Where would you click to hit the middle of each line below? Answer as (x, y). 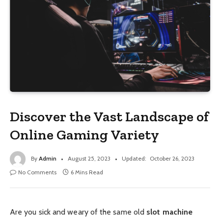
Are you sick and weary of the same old (78, 212)
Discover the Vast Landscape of (110, 116)
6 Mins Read (87, 172)
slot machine (170, 212)
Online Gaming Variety (85, 134)
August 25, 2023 (89, 158)
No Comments (37, 172)
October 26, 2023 (172, 158)
